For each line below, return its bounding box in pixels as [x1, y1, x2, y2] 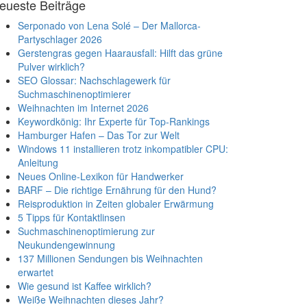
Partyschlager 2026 [18, 32, 102, 46]
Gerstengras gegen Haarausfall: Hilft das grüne [18, 46, 223, 60]
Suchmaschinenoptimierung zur [18, 224, 155, 238]
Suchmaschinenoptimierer [18, 87, 131, 101]
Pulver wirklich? [18, 60, 85, 73]
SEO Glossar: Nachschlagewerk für [18, 73, 171, 87]
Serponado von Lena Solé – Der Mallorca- [18, 19, 201, 32]
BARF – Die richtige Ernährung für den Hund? [18, 183, 217, 197]
